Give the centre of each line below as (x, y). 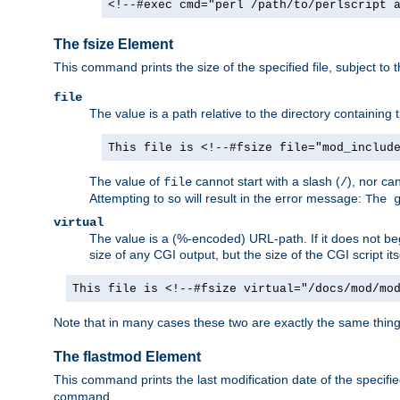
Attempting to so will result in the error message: (227, 198)
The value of (126, 181)
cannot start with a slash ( (266, 181)
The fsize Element (113, 45)
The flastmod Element (127, 357)
